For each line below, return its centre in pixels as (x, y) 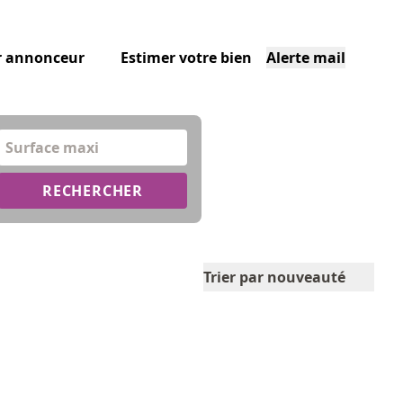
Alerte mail (305, 58)
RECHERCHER (93, 191)
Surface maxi (52, 148)
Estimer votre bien (186, 58)
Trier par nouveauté (274, 277)
